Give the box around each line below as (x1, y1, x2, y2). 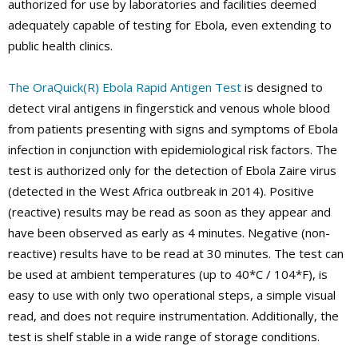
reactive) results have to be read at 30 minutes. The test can (8, 245, 344, 262)
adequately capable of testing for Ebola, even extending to (8, 17, 332, 34)
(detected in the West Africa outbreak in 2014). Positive (8, 183, 314, 200)
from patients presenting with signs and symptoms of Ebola (8, 121, 338, 137)
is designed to (241, 79, 323, 96)
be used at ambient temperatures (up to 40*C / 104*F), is (8, 266, 328, 283)
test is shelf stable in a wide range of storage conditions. (8, 328, 320, 345)
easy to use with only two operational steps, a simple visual (8, 287, 336, 304)
